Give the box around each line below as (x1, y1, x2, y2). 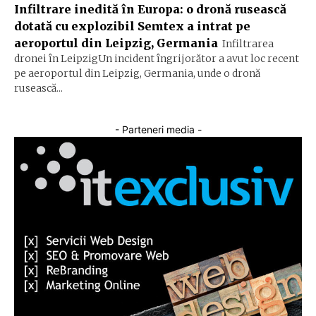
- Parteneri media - (114, 123, 202, 136)
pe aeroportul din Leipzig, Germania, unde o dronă (14, 67, 260, 80)
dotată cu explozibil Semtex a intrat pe (14, 19, 250, 34)
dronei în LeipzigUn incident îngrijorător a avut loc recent (14, 52, 299, 66)
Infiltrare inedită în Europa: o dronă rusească (14, 2, 286, 17)
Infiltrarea (222, 37, 274, 51)
